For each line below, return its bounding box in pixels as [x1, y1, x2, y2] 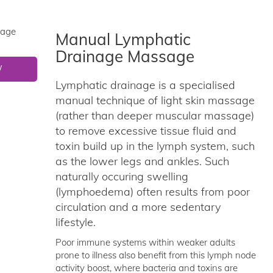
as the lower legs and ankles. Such [55, 154, 229, 168]
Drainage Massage [55, 46, 194, 66]
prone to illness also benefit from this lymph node [55, 249, 256, 261]
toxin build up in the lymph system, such [55, 139, 255, 153]
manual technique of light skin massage [55, 93, 255, 107]
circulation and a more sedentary [55, 200, 221, 214]
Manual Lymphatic [55, 29, 191, 49]
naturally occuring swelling [55, 169, 188, 183]
